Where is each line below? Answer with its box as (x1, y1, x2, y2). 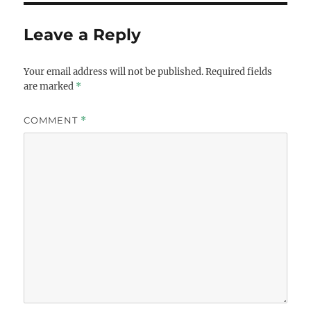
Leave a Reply (24, 25, 142, 45)
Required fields (205, 66, 273, 78)
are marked (24, 81, 76, 93)
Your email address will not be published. (24, 66, 204, 78)
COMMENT (24, 115, 81, 126)
